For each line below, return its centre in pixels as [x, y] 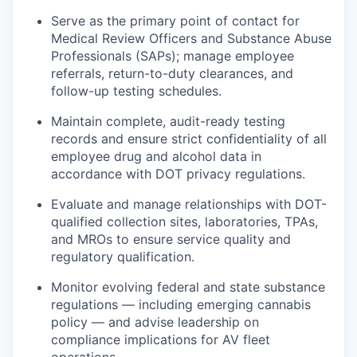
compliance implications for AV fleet [161, 339]
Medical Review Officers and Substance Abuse [191, 38]
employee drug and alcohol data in [156, 156]
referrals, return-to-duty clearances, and [172, 73]
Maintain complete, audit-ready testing [168, 121]
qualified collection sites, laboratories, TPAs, [184, 221]
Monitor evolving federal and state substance [188, 286]
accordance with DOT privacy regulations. [178, 173]
